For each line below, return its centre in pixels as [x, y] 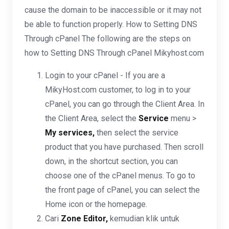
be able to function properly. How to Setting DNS [111, 24]
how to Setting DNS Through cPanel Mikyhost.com [114, 53]
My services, [70, 133]
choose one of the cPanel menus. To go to [120, 176]
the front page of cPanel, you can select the [122, 190]
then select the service [136, 133]
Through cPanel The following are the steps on [108, 39]
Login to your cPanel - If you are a [105, 75]
